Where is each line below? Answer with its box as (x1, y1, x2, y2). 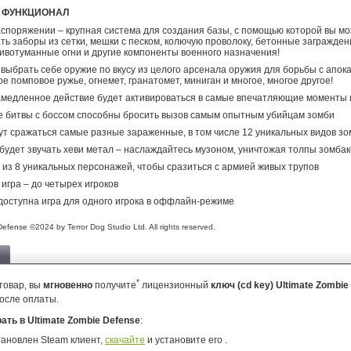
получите (92, 280, 136, 291)
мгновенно (43, 280, 92, 291)
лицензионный (139, 280, 211, 291)
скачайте (105, 335, 145, 346)
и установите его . (145, 335, 227, 346)
